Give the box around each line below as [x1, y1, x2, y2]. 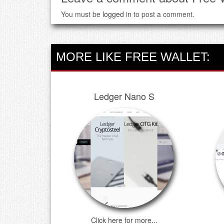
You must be [61, 8, 102, 19]
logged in [102, 8, 131, 19]
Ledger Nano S [93, 89, 154, 102]
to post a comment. [131, 8, 194, 19]
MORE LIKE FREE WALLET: [56, 49, 210, 63]
